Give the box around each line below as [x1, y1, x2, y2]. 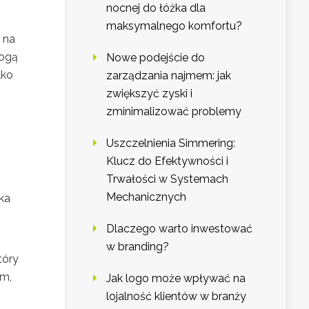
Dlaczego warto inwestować [106, 222, 252, 236]
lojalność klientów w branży [106, 290, 246, 303]
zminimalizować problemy [106, 105, 241, 119]
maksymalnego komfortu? [106, 19, 242, 33]
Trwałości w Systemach [106, 172, 228, 186]
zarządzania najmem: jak [106, 69, 231, 83]
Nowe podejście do [106, 51, 205, 65]
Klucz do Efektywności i [106, 154, 228, 168]
